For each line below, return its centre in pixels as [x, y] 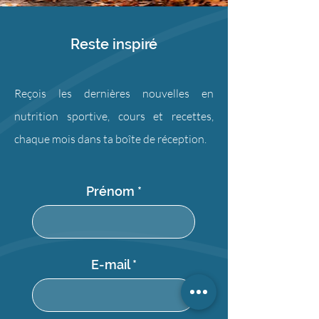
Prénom [110, 191]
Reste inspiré [114, 44]
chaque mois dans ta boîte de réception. [110, 138]
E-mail [110, 264]
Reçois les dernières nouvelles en [114, 93]
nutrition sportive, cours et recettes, [114, 116]
